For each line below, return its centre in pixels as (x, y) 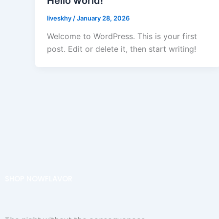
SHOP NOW (25, 179)
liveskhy (60, 18)
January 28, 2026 (103, 18)
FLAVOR (59, 179)
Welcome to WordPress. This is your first (122, 36)
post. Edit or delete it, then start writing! (121, 49)
